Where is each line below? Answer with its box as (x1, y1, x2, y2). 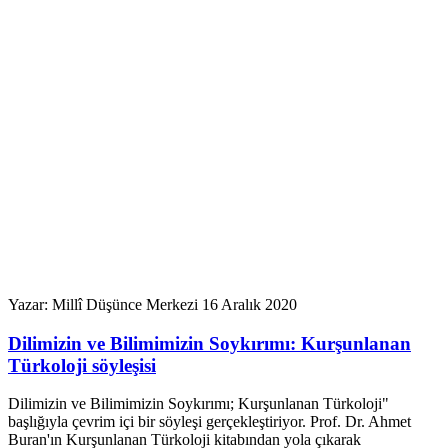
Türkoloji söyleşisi (8, 354, 156, 376)
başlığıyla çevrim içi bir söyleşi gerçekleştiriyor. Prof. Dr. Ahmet (8, 413, 411, 431)
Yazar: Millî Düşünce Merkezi (8, 296, 198, 313)
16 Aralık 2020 (202, 296, 297, 313)
